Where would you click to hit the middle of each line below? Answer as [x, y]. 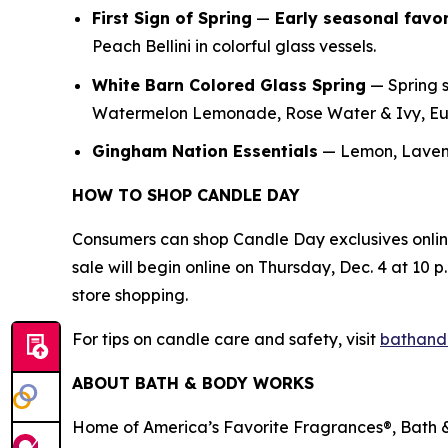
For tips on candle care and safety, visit [226, 339]
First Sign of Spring [172, 18]
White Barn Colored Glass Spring [229, 84]
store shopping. [134, 295]
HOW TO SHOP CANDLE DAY [186, 195]
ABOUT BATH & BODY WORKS [194, 383]
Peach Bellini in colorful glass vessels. [236, 46]
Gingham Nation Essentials [205, 151]
